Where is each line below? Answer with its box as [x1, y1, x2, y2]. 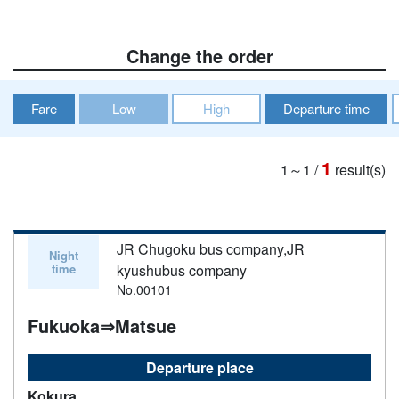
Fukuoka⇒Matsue [28, 312, 176, 338]
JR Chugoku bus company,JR [117, 238, 305, 259]
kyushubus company [117, 259, 247, 281]
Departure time [283, 98, 370, 118]
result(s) [335, 159, 386, 180]
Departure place [145, 356, 254, 378]
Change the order [126, 42, 273, 69]
